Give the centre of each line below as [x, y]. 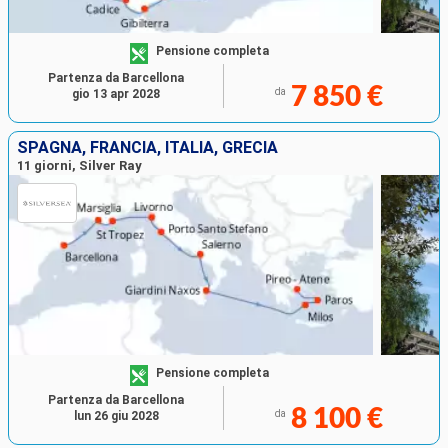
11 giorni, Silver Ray [79, 166]
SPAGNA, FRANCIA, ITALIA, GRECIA [147, 148]
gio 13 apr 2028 [116, 94]
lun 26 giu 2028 [116, 416]
